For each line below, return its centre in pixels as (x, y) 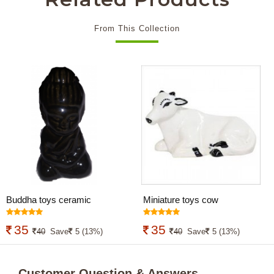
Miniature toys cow (181, 199)
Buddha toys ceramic (49, 199)
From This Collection (137, 28)
